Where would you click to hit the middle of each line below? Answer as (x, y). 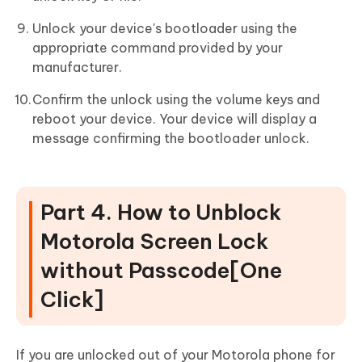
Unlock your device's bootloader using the (165, 29)
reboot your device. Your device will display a (175, 119)
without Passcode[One (161, 271)
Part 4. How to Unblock (161, 213)
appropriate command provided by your (158, 48)
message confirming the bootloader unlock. (171, 139)
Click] (72, 300)
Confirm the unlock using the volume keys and (176, 100)
